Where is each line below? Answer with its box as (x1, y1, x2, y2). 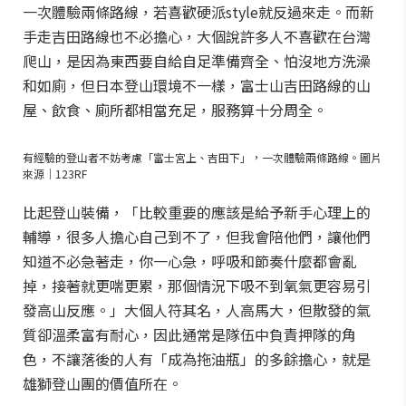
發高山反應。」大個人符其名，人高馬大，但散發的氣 (23, 299, 371, 321)
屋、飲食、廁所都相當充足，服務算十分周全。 (23, 99, 327, 121)
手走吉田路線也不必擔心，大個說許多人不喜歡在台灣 (23, 25, 371, 47)
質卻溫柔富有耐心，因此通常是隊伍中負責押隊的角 (23, 324, 356, 345)
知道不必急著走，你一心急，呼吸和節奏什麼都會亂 (23, 250, 356, 272)
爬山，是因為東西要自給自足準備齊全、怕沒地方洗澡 (23, 50, 371, 72)
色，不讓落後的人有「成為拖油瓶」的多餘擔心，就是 (23, 348, 371, 370)
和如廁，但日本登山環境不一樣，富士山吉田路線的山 (23, 74, 371, 96)
